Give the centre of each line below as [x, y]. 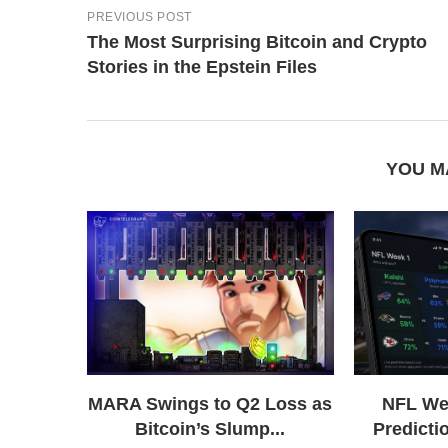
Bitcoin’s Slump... [210, 429]
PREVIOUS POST [139, 16]
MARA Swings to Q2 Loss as [210, 404]
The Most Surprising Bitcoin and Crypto [257, 41]
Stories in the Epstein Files [202, 66]
